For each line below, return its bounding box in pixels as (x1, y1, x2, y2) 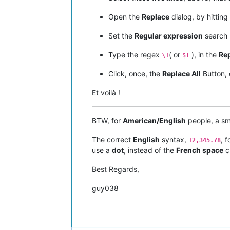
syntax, (160, 135, 188, 144)
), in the (189, 50, 219, 59)
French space (176, 145, 223, 155)
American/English (123, 116, 186, 125)
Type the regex (108, 50, 162, 59)
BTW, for (92, 116, 123, 125)
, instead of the (124, 145, 176, 155)
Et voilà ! (92, 88, 120, 97)
